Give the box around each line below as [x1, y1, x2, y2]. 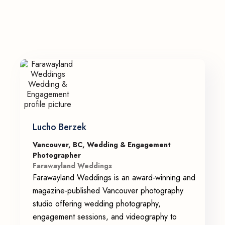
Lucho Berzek [33, 121, 86, 134]
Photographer [33, 150, 81, 160]
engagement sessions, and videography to [33, 211, 177, 222]
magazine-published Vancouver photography [33, 185, 183, 196]
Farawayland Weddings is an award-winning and [33, 172, 195, 183]
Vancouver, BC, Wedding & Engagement [33, 140, 171, 150]
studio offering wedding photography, [33, 198, 161, 209]
